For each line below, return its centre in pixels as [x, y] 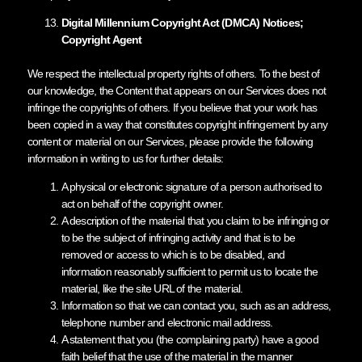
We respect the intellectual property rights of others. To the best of [173, 73]
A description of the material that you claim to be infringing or [195, 220]
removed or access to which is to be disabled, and [173, 254]
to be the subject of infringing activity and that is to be [178, 237]
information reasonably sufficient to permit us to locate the [189, 271]
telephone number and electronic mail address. [167, 322]
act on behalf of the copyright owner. [142, 203]
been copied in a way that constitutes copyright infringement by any [177, 124]
